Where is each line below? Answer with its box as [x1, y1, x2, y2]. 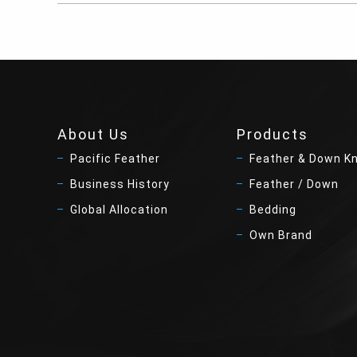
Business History [70, 178, 170, 190]
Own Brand [249, 229, 312, 241]
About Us [57, 126, 129, 143]
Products [237, 126, 308, 143]
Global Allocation [70, 203, 168, 216]
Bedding [249, 203, 296, 216]
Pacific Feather [70, 152, 160, 165]
